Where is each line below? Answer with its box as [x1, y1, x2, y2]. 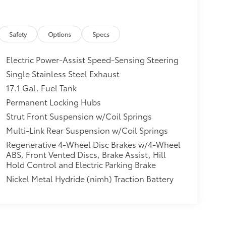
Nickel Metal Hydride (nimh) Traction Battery [6, 173, 174, 185]
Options [48, 30, 72, 39]
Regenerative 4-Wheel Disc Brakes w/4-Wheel [6, 138, 181, 150]
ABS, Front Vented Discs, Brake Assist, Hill [6, 148, 166, 160]
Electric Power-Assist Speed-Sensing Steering [6, 53, 179, 66]
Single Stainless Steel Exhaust [6, 68, 120, 80]
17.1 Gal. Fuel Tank [6, 82, 77, 94]
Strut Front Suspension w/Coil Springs [6, 110, 152, 122]
